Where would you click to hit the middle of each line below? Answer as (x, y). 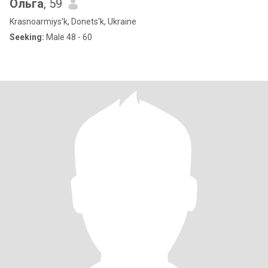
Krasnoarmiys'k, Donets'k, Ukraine (73, 22)
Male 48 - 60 (68, 37)
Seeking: (27, 37)
